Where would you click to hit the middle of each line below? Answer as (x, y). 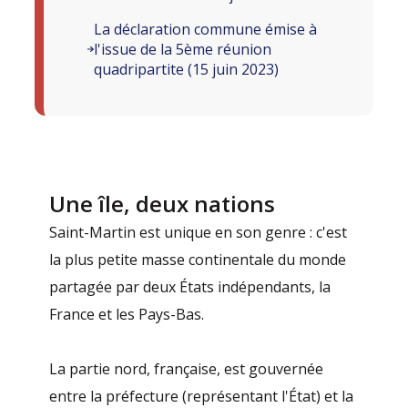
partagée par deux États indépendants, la (190, 287)
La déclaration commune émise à (205, 30)
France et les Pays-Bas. (127, 315)
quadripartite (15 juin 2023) (186, 70)
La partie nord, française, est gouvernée (187, 369)
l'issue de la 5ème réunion (182, 50)
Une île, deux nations (163, 204)
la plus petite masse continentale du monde (198, 260)
